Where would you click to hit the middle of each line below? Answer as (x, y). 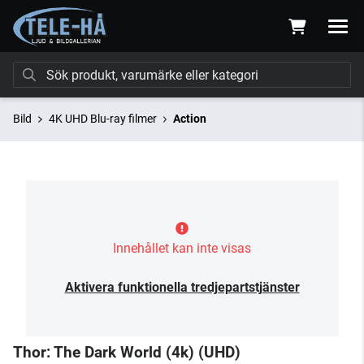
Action (190, 119)
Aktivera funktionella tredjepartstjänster (182, 287)
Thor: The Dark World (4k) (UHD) (127, 352)
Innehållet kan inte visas (182, 248)
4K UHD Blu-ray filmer (102, 119)
